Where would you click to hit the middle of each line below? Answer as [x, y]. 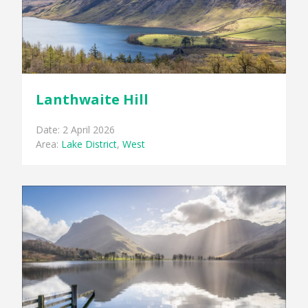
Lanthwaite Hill [92, 99]
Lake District [89, 144]
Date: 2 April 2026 [76, 129]
